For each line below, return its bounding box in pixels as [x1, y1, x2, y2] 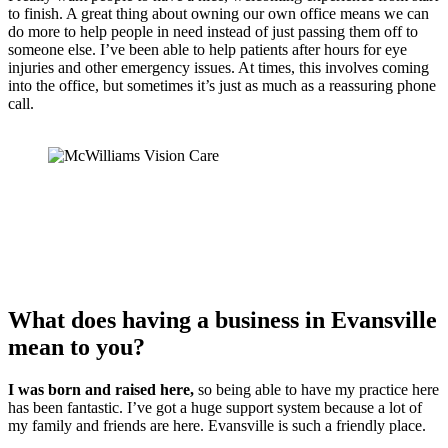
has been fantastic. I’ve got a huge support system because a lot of [8, 398, 422, 416]
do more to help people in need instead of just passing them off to [8, 23, 418, 41]
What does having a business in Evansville [8, 306, 437, 333]
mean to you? [8, 333, 145, 360]
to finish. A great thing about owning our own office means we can [8, 5, 429, 23]
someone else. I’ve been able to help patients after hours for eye [8, 41, 407, 59]
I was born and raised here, [8, 380, 194, 398]
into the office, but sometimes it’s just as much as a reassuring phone [8, 77, 436, 95]
